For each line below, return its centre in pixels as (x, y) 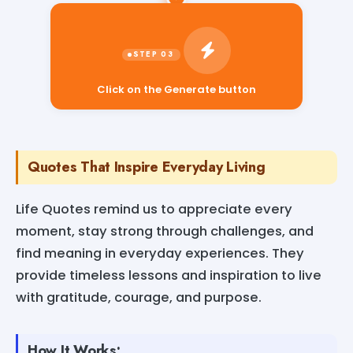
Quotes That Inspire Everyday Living (147, 167)
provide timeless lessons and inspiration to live (169, 275)
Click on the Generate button (176, 89)
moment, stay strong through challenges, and (165, 231)
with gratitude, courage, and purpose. (139, 297)
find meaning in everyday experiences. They (160, 253)
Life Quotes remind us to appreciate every (154, 209)
